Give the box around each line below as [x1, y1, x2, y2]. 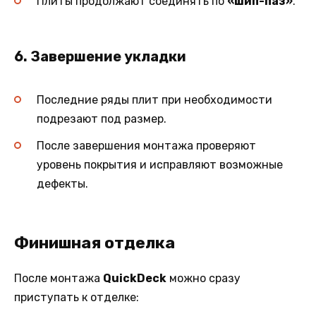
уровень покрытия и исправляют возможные [37, 158, 283, 172]
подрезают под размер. [37, 111, 166, 126]
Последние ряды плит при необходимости [37, 92, 272, 107]
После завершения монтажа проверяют [37, 139, 256, 153]
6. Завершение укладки [14, 47, 186, 65]
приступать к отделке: [14, 291, 139, 305]
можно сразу [166, 272, 241, 286]
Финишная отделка [14, 233, 175, 253]
